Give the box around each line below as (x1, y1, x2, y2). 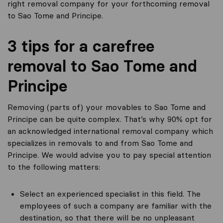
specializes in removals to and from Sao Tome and (7, 138, 193, 148)
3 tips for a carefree (7, 36, 154, 56)
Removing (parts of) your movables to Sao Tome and (7, 102, 206, 112)
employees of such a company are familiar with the (20, 201, 212, 211)
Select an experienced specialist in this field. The (20, 189, 201, 199)
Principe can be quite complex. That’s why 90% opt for (7, 114, 212, 124)
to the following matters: (7, 162, 100, 172)
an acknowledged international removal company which (7, 126, 213, 136)
